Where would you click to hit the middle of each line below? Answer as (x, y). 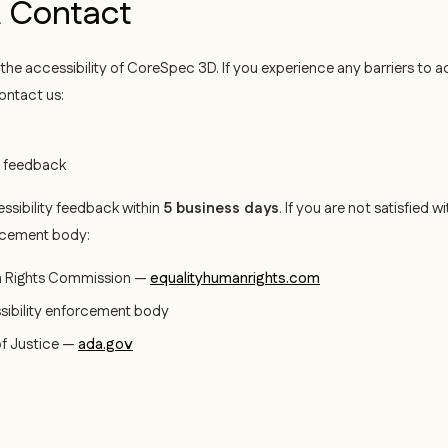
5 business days (221, 208)
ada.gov (105, 344)
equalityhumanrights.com (235, 278)
